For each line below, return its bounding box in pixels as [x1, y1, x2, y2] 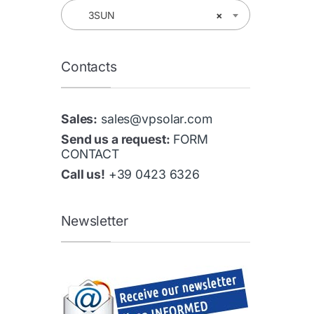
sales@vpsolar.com [101, 111, 212, 127]
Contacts [61, 57, 117, 75]
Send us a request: [61, 132, 170, 147]
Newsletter [61, 212, 128, 229]
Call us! [61, 167, 105, 182]
